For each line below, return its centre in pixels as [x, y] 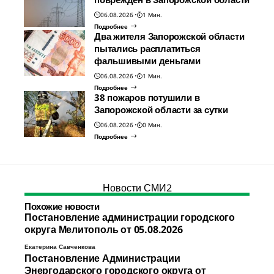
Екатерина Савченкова [60, 246]
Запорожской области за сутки [161, 109]
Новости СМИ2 [137, 187]
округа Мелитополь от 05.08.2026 [104, 229]
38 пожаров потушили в [147, 97]
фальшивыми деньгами [147, 60]
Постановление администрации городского [130, 217]
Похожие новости [62, 206]
